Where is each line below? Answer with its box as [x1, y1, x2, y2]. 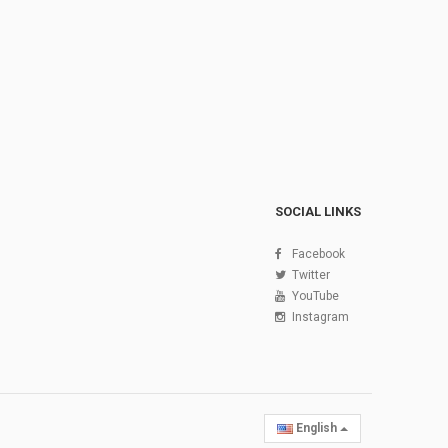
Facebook [291, 246, 345, 261]
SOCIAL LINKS [274, 203, 361, 219]
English [292, 420, 340, 435]
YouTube [291, 288, 339, 303]
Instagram [291, 309, 349, 324]
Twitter [291, 267, 330, 282]
